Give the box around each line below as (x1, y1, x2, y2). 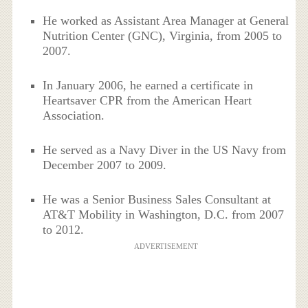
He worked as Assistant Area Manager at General (43, 13, 289, 27)
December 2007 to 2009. (43, 158, 167, 173)
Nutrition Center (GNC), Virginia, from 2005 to (43, 28, 283, 43)
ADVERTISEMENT (133, 242, 198, 251)
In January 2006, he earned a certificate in (43, 78, 254, 92)
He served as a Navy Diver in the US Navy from (43, 143, 287, 157)
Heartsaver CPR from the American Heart (43, 93, 252, 107)
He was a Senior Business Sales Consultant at (43, 192, 272, 207)
